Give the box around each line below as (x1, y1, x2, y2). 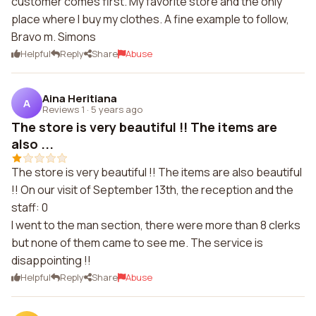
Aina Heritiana (42, 90, 117, 106)
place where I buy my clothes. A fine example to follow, (11, 11, 289, 27)
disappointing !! (11, 253, 91, 268)
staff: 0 (11, 200, 48, 215)
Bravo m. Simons (11, 29, 96, 44)
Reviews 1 (42, 102, 85, 116)
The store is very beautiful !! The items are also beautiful (11, 164, 302, 180)
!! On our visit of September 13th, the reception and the (11, 182, 293, 197)
